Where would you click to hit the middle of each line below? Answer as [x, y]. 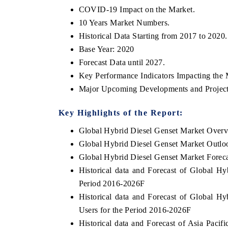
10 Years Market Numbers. [124, 22]
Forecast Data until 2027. [122, 62]
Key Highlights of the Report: [121, 112]
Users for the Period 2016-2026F [135, 210]
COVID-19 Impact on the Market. [137, 9]
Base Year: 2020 [106, 49]
